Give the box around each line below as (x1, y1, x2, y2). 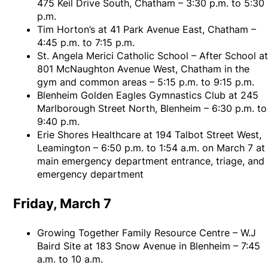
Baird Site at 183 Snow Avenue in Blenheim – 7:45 (37, 240, 261, 252)
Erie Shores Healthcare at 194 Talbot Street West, (37, 129, 262, 141)
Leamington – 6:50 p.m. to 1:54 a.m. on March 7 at (37, 142, 266, 154)
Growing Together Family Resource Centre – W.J (37, 227, 257, 239)
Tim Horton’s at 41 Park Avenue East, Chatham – (37, 23, 257, 36)
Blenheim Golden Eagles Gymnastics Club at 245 (37, 89, 259, 102)
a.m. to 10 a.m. (37, 253, 103, 266)
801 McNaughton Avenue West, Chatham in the (37, 63, 250, 75)
